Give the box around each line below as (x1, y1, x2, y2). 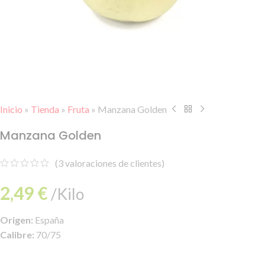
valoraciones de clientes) (63, 157, 164, 169)
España (33, 214, 64, 226)
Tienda (31, 103, 59, 115)
